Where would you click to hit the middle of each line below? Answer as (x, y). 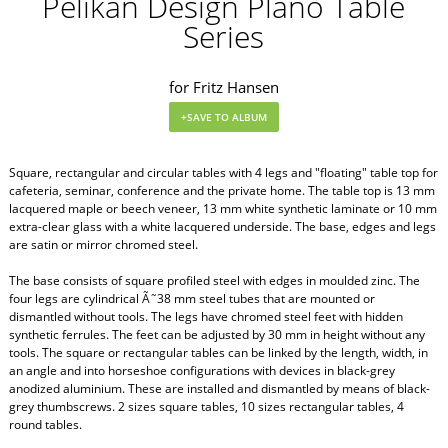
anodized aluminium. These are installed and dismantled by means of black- (219, 389)
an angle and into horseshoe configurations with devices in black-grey (201, 371)
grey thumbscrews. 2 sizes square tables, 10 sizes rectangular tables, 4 (206, 407)
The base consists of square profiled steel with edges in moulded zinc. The (214, 281)
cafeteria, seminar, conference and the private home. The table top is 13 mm (221, 191)
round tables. (45, 425)
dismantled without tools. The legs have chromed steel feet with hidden (205, 317)
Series (224, 37)
